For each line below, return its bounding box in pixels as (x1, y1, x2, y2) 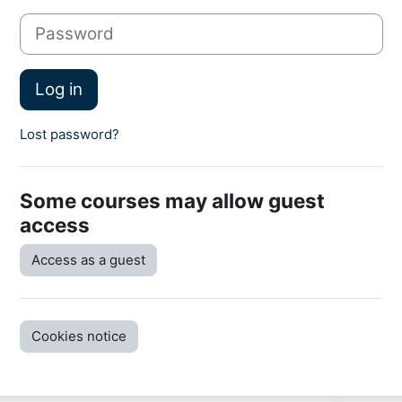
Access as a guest (31, 250, 145, 268)
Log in (35, 78, 83, 100)
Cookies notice (31, 327, 127, 345)
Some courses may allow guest (20, 188, 325, 213)
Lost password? (20, 125, 119, 143)
